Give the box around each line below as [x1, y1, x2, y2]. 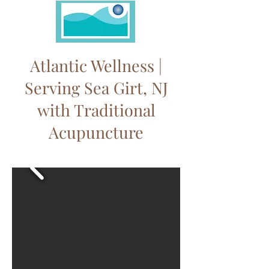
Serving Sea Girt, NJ [24, 77, 168, 98]
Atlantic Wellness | [30, 55, 162, 76]
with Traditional [37, 99, 156, 121]
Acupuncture [49, 121, 144, 143]
